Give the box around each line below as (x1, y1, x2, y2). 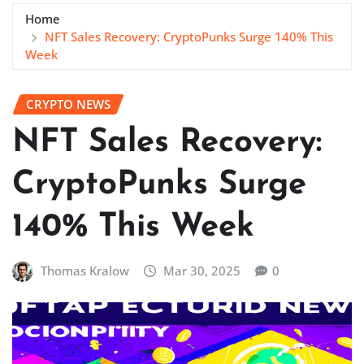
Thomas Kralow (40, 262, 129, 279)
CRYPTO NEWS (26, 95, 110, 112)
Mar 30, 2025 (163, 262, 241, 279)
